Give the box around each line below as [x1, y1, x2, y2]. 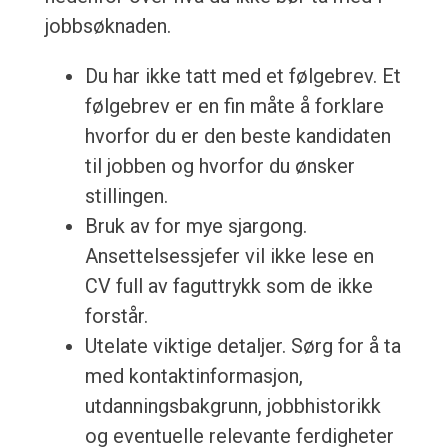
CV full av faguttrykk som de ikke [84, 274, 373, 299]
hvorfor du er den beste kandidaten [84, 124, 391, 149]
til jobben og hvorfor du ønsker [84, 154, 355, 179]
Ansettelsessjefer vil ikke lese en [84, 244, 374, 269]
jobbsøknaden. [44, 14, 171, 39]
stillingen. [84, 184, 168, 209]
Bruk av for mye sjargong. [84, 214, 307, 239]
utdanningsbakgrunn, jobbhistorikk [84, 394, 381, 419]
